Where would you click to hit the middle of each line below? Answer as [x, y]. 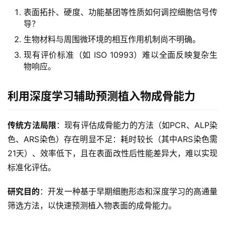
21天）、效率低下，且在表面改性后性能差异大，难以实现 [113, 153]
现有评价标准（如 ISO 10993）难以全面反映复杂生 [121, 55]
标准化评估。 [32, 167]
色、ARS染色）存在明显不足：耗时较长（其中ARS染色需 [113, 139]
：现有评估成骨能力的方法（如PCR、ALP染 [137, 125]
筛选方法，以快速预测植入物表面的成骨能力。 [92, 205]
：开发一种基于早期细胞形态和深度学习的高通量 [129, 191]
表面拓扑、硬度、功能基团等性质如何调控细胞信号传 [121, 12]
